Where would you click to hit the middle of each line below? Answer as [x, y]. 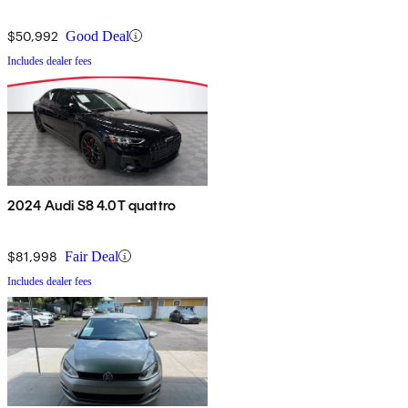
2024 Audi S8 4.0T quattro [92, 205]
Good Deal [97, 36]
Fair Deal [92, 256]
